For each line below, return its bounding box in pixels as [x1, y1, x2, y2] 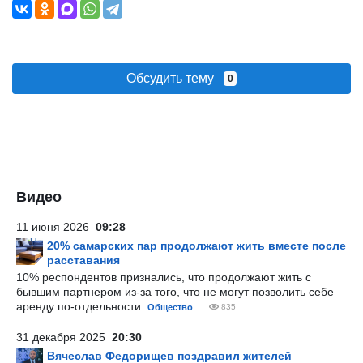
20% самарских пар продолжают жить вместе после [47, 239, 346, 252]
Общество [147, 302, 193, 312]
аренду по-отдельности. [16, 300, 147, 313]
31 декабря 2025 [16, 331, 112, 344]
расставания [47, 254, 120, 267]
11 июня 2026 [16, 220, 96, 233]
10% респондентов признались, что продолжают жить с [16, 271, 311, 284]
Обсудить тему [126, 71, 224, 85]
